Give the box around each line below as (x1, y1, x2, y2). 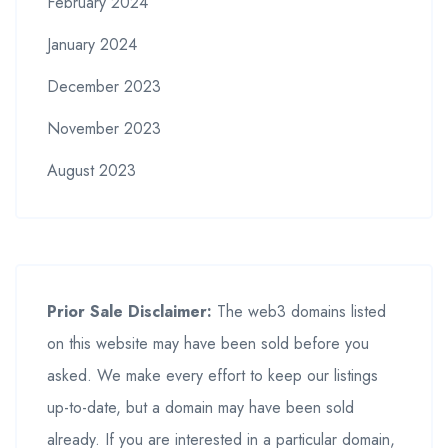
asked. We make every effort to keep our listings (47, 363, 378, 387)
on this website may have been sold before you (47, 331, 369, 355)
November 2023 (47, 116, 161, 140)
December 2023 (47, 74, 161, 98)
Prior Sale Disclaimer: (47, 299, 212, 323)
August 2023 (47, 158, 136, 182)
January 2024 (47, 32, 137, 56)
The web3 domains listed (212, 299, 386, 323)
